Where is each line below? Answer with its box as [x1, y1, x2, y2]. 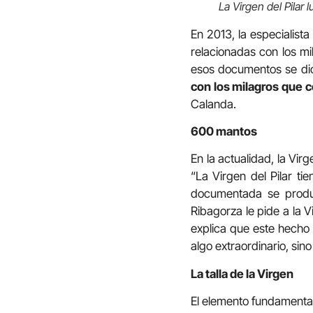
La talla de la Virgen [191, 266, 293, 281]
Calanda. [191, 96, 239, 111]
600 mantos [191, 124, 257, 138]
